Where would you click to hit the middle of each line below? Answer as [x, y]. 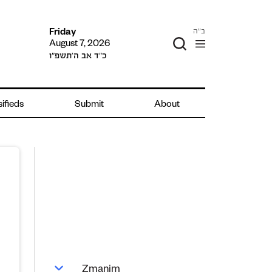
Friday [63, 33]
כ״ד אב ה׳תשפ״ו [78, 55]
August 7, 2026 [80, 44]
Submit [89, 106]
